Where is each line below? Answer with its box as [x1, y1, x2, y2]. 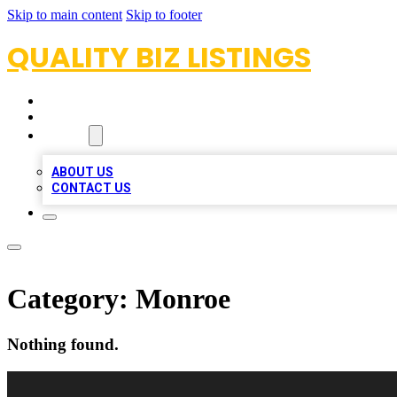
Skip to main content [7, 7, 122, 22]
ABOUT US [51, 165, 113, 179]
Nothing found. [7, 334, 119, 354]
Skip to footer [126, 7, 202, 22]
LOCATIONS [43, 109, 120, 125]
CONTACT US [51, 181, 131, 195]
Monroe [136, 283, 230, 315]
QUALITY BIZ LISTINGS [7, 37, 311, 77]
